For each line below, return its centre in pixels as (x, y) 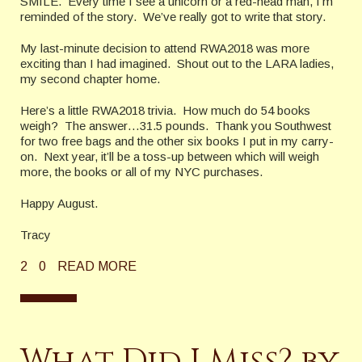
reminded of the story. (78, 17)
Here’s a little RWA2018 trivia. (98, 111)
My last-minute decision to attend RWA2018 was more (165, 48)
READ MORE (97, 267)
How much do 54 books (246, 111)
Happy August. (59, 204)
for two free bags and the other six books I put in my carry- (177, 141)
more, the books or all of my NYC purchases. (141, 172)
